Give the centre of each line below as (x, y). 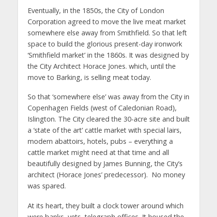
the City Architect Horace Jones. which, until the (101, 66)
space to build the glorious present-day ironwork (105, 44)
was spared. (46, 186)
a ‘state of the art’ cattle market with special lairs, (104, 130)
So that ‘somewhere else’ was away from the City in (108, 97)
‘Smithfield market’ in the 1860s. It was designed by (108, 55)
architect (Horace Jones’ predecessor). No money (106, 175)
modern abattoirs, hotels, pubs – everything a (100, 141)
